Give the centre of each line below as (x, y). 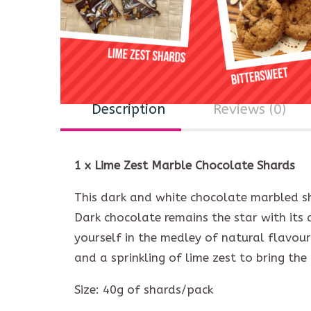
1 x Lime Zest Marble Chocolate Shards (185, 165)
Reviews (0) (249, 109)
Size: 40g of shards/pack (144, 289)
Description (129, 109)
